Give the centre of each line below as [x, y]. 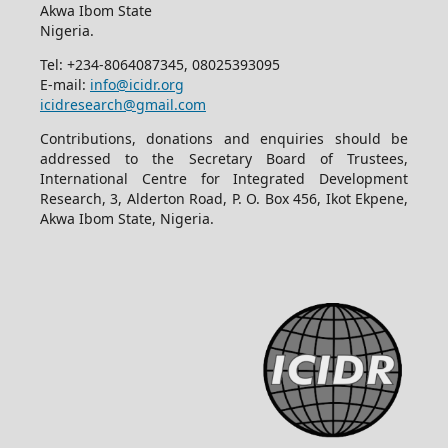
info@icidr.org [136, 85]
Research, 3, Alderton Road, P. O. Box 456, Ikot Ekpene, [224, 199]
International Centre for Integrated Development [224, 179]
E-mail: [64, 85]
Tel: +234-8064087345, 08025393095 [161, 65]
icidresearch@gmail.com [122, 105]
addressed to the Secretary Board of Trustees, [224, 159]
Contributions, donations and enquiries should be [224, 139]
